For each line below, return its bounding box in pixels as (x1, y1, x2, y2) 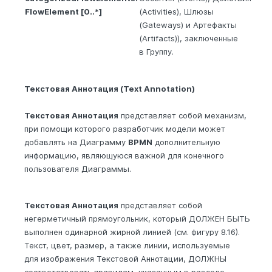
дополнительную (152, 137, 220, 147)
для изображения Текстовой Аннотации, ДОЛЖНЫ (24, 253, 226, 263)
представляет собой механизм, (118, 110, 246, 120)
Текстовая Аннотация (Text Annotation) (24, 83, 195, 93)
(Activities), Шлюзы (139, 6, 214, 16)
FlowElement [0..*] (25, 6, 102, 16)
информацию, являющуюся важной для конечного (24, 150, 224, 160)
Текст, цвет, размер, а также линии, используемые (24, 240, 230, 250)
